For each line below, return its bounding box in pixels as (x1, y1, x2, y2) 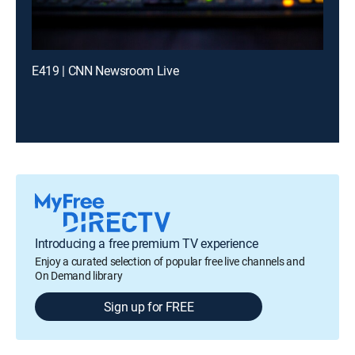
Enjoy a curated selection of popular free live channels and (35, 254, 305, 269)
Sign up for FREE (103, 298, 194, 315)
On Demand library (35, 268, 123, 283)
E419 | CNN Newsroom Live (32, 62, 179, 79)
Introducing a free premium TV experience (35, 235, 258, 252)
